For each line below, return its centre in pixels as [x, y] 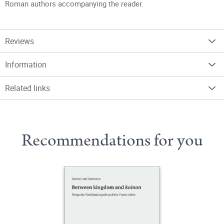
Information [26, 64]
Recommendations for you [112, 140]
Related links [27, 88]
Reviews [19, 41]
